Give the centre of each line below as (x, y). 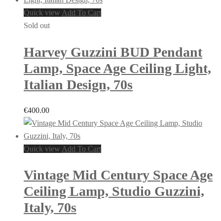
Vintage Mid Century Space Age (118, 175)
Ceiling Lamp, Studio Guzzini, (114, 191)
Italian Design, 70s (78, 84)
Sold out (37, 26)
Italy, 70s (50, 208)
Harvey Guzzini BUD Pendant (113, 52)
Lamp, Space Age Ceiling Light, (117, 68)
